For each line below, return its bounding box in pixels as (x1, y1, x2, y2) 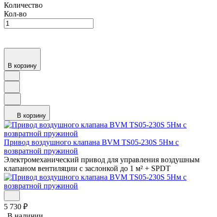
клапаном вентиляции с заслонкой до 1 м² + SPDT (4, 164, 170, 173)
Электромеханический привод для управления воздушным (4, 155, 200, 164)
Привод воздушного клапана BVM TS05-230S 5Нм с (4, 138, 179, 147)
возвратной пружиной (4, 147, 78, 155)
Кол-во (4, 10, 27, 18)
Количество (4, 1, 43, 10)
